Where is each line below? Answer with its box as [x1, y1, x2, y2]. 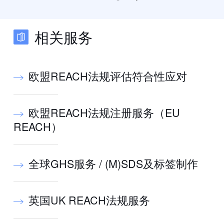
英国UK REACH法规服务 [28, 192, 150, 208]
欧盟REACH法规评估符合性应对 [28, 67, 187, 83]
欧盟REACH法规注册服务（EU [28, 104, 180, 120]
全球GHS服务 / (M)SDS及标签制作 [28, 155, 198, 171]
